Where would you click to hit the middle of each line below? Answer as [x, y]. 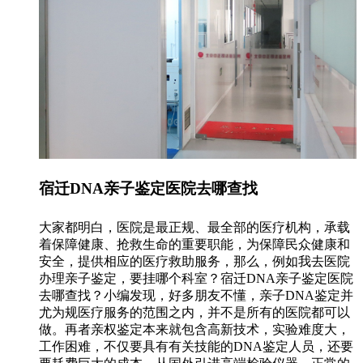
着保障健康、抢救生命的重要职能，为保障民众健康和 [194, 245]
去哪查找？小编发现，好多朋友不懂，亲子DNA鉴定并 [196, 296]
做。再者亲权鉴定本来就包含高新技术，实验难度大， [194, 330]
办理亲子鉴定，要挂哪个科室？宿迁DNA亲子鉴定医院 [196, 279]
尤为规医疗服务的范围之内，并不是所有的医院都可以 [194, 313]
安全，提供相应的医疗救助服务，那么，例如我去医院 [194, 262]
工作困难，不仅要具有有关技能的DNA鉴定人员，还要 [196, 347]
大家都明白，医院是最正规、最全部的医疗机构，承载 [194, 228]
